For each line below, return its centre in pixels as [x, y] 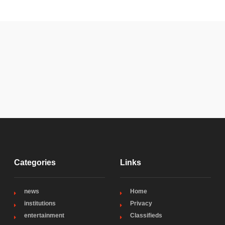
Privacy [141, 203]
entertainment [44, 215]
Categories [35, 162]
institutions [40, 203]
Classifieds [146, 215]
